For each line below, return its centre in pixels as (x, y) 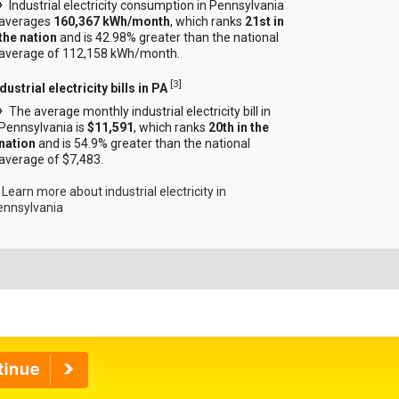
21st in (265, 22)
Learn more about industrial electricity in (114, 191)
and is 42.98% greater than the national (168, 38)
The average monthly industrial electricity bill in (140, 111)
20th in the (239, 127)
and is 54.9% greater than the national (143, 143)
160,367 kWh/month (112, 22)
